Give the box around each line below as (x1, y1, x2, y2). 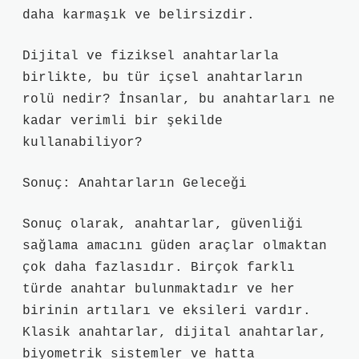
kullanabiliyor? (22, 135, 143, 150)
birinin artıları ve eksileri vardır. (22, 304, 311, 318)
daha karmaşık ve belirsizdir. (22, 8, 255, 22)
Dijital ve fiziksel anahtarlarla (22, 49, 279, 63)
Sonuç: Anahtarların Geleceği (22, 176, 247, 191)
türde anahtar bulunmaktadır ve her (22, 282, 295, 296)
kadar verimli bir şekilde (22, 114, 223, 128)
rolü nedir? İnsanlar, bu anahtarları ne (22, 92, 335, 107)
